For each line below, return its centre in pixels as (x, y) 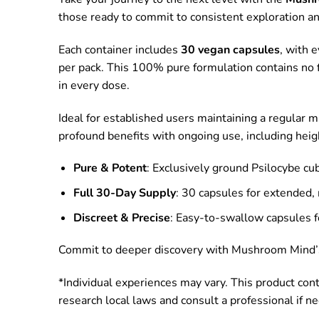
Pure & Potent (110, 168)
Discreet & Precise (121, 218)
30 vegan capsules (230, 49)
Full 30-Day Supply (124, 193)
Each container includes (120, 49)
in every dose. (94, 85)
